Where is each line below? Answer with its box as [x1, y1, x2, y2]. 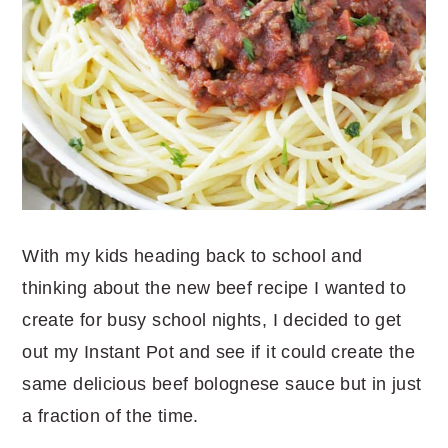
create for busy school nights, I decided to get [22, 310, 402, 331]
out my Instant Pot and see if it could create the [22, 342, 416, 363]
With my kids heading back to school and [22, 246, 363, 267]
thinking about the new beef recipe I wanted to [22, 278, 406, 299]
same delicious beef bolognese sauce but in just [22, 374, 422, 395]
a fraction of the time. [22, 406, 199, 427]
